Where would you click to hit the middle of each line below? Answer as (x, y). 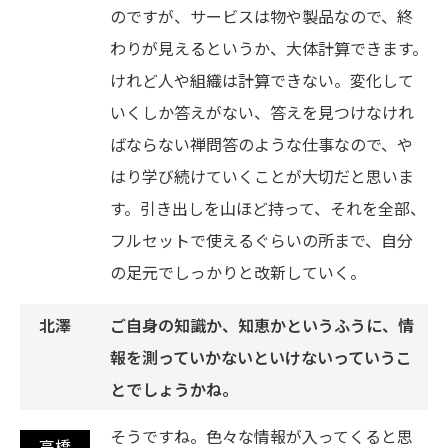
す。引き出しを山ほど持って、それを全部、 (268, 208)
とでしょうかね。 (174, 389)
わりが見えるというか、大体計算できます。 (269, 48)
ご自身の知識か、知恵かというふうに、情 (262, 325)
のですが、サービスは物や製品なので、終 (261, 16)
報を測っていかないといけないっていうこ (261, 357)
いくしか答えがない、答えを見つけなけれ (262, 112)
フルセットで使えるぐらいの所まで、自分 (261, 240)
